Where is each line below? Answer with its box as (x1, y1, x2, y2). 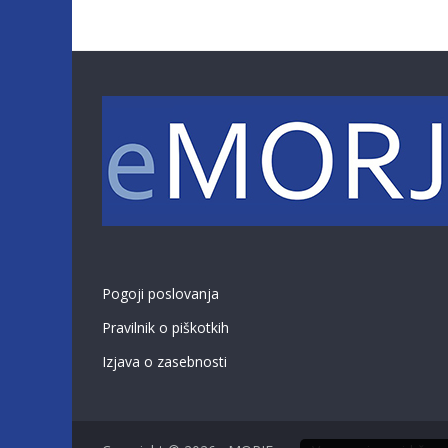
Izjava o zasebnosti (102, 352, 227, 371)
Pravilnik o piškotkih (102, 318, 229, 337)
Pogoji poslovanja (102, 284, 219, 303)
